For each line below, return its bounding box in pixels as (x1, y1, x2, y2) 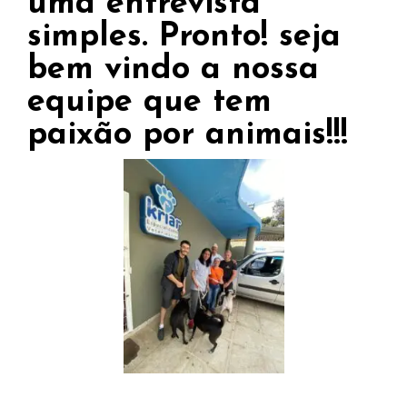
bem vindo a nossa (27, 54, 319, 87)
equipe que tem (27, 86, 272, 120)
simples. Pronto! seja (27, 21, 341, 55)
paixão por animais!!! (27, 119, 348, 153)
